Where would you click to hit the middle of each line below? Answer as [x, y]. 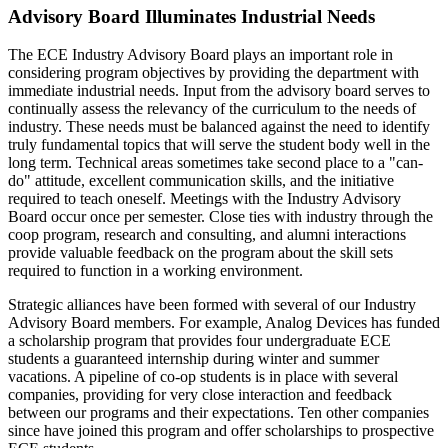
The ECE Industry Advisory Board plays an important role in [200, 55]
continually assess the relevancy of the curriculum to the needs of [212, 109]
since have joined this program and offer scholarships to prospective [221, 431]
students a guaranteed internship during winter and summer [193, 359]
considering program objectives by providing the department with [213, 73]
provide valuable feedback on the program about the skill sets [200, 253]
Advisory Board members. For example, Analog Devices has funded [224, 323]
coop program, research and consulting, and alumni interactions [207, 235]
